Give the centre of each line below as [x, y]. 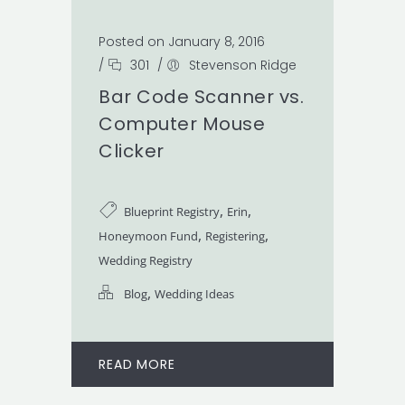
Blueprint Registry [172, 211]
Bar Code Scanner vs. [201, 96]
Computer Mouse [182, 123]
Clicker [132, 151]
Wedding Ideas [194, 293]
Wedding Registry [146, 260]
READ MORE [137, 364]
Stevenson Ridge [243, 65]
